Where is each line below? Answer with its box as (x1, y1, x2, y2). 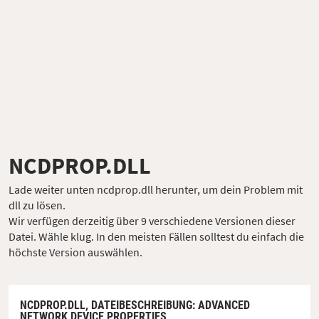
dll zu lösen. (9, 197, 66, 212)
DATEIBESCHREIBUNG (91, 298, 192, 312)
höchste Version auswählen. (9, 244, 142, 259)
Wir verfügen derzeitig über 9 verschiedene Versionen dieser (9, 213, 296, 228)
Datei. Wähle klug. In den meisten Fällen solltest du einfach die (9, 229, 304, 244)
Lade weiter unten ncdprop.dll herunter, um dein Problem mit (9, 182, 303, 197)
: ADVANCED (192, 298, 250, 312)
